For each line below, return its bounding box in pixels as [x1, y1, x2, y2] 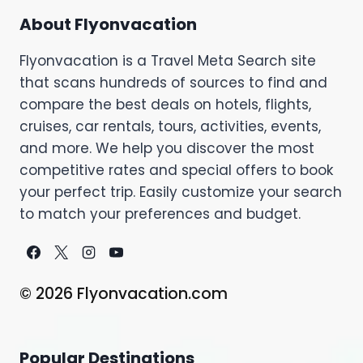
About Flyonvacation [19, 12, 197, 36]
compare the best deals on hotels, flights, [19, 94, 311, 114]
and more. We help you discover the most [19, 138, 314, 158]
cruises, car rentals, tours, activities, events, [19, 116, 321, 136]
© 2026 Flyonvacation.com [19, 282, 228, 305]
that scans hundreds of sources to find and [19, 72, 327, 92]
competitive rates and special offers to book [19, 160, 333, 180]
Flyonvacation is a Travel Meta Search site [19, 50, 316, 70]
